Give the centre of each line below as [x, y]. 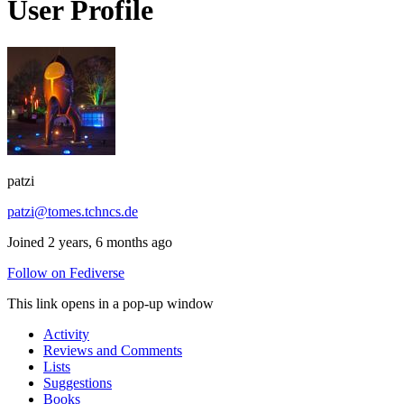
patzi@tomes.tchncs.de [73, 211]
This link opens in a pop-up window [110, 303]
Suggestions [78, 382]
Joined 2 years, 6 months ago [90, 242]
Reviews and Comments [113, 350]
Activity [66, 334]
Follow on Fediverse [66, 272]
